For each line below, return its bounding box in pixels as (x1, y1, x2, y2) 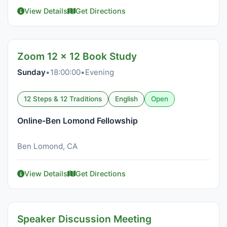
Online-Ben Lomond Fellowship (17, 116, 138, 126)
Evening (85, 67, 114, 77)
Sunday (17, 67, 46, 77)
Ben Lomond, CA (17, 141, 78, 151)
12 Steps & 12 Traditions (24, 95, 102, 103)
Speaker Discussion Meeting (17, 213, 152, 225)
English (115, 95, 138, 103)
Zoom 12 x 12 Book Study (17, 50, 137, 62)
